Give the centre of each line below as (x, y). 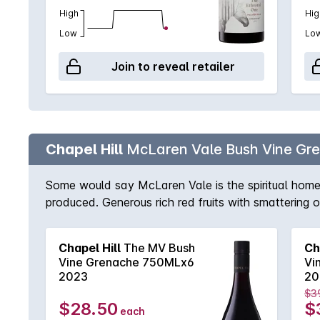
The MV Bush (158, 248)
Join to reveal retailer (173, 66)
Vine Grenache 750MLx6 (126, 262)
